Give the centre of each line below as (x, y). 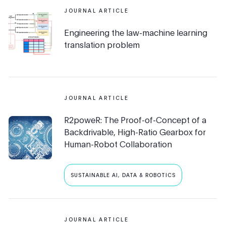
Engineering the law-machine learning (136, 33)
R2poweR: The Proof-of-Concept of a (135, 120)
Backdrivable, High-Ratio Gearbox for (135, 132)
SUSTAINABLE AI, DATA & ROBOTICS (123, 175)
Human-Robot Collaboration (118, 144)
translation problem (102, 45)
